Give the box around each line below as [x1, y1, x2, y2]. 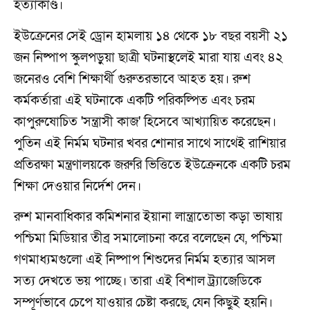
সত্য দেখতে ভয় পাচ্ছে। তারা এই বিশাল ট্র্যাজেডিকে [14, 272, 262, 290]
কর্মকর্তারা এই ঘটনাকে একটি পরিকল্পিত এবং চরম [14, 91, 255, 109]
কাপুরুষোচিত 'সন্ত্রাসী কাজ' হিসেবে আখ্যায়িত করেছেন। [14, 113, 276, 131]
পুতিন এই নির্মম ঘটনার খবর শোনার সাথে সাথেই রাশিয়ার [14, 134, 286, 152]
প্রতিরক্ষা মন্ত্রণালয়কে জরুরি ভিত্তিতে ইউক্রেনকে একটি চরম [14, 156, 291, 174]
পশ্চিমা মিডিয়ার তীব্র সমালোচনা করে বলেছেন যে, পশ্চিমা [14, 229, 282, 247]
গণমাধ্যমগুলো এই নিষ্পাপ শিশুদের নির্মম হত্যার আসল [14, 250, 275, 268]
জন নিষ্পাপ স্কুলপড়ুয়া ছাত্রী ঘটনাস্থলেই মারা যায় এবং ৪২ [14, 48, 283, 66]
